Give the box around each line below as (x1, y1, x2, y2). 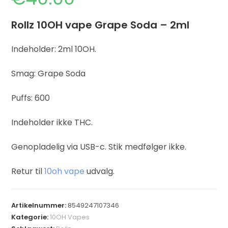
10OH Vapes (50, 212, 90, 222)
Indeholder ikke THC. (11, 117, 93, 129)
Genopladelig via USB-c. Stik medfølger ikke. (11, 141, 187, 153)
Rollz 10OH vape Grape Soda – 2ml (11, 18, 190, 33)
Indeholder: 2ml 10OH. (11, 43, 97, 55)
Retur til (11, 165, 45, 178)
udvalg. (84, 165, 115, 178)
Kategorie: (11, 212, 50, 222)
